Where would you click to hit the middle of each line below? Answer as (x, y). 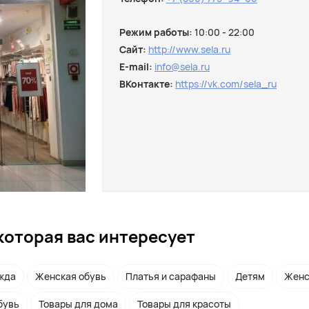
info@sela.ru (182, 67)
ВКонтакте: (147, 84)
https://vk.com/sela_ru (226, 84)
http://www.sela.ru (189, 49)
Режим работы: (157, 32)
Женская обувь (71, 276)
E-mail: (137, 67)
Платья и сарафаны (171, 276)
